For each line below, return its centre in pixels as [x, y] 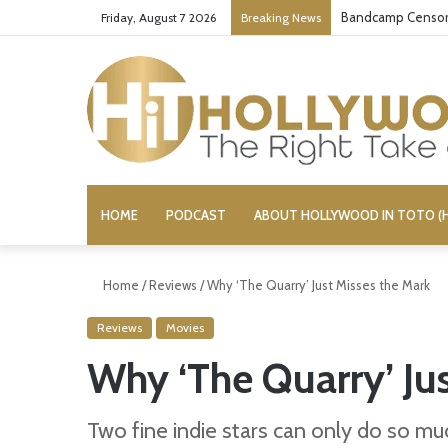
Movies [185, 327]
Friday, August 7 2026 [157, 17]
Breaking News [281, 17]
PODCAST [196, 215]
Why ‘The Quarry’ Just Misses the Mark [318, 285]
